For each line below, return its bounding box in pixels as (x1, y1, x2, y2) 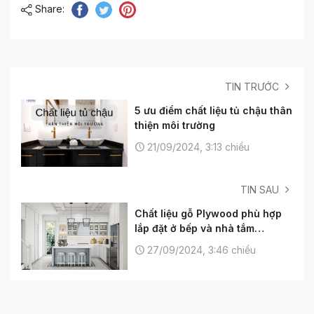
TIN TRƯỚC (225, 80, 282, 93)
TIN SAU (240, 183, 282, 196)
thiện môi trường (135, 118, 215, 131)
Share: (35, 3, 65, 15)
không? (135, 236, 171, 249)
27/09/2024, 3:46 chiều (144, 243, 256, 256)
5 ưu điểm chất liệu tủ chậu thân (135, 104, 292, 116)
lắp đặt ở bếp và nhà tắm (135, 221, 254, 234)
